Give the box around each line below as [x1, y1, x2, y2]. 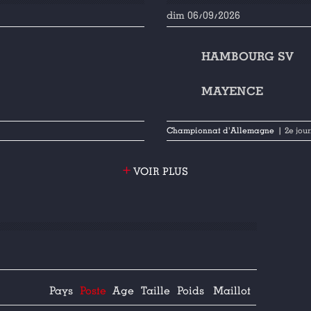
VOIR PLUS [131, 165, 188, 178]
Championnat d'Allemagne [167, 126, 275, 136]
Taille [140, 284, 170, 298]
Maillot [213, 284, 251, 298]
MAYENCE [201, 84, 264, 99]
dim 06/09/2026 [167, 9, 241, 22]
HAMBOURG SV [201, 49, 294, 64]
